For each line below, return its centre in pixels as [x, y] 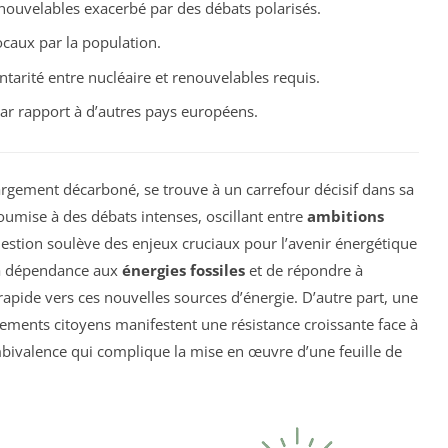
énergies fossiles [183, 269]
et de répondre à [304, 269]
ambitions [345, 215]
